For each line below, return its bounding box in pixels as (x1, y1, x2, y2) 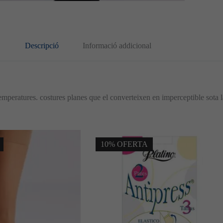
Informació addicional (82, 41, 151, 50)
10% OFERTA (100, 140, 148, 149)
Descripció (24, 41, 59, 50)
